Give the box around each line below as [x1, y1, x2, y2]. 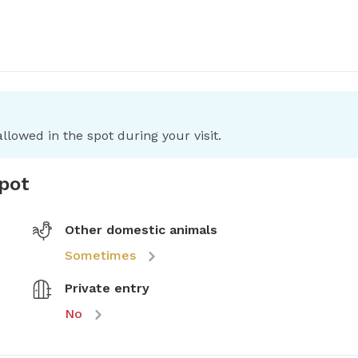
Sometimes [65, 248, 136, 264]
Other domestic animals [65, 222, 217, 238]
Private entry [65, 280, 149, 296]
